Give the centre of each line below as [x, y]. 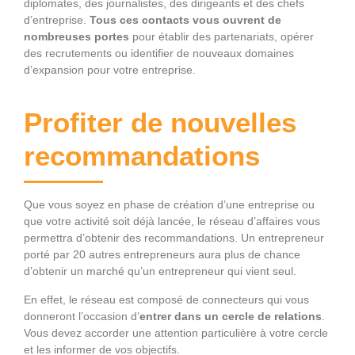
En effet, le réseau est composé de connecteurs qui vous [166, 299]
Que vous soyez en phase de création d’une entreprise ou [169, 204]
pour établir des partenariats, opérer [223, 36]
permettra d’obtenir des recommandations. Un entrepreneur [174, 237]
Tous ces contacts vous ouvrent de [185, 19]
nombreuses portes [78, 36]
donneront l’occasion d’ [82, 316]
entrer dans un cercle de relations [231, 316]
